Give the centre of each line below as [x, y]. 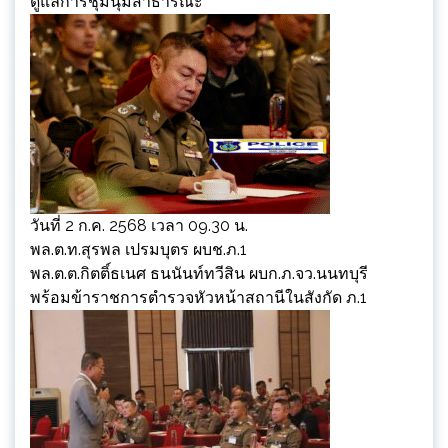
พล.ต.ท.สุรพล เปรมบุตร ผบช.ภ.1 [138, 249]
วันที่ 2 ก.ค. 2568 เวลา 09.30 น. [139, 225]
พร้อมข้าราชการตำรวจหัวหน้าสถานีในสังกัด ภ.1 [198, 297]
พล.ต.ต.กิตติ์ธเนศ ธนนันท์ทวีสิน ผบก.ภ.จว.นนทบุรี [199, 273]
